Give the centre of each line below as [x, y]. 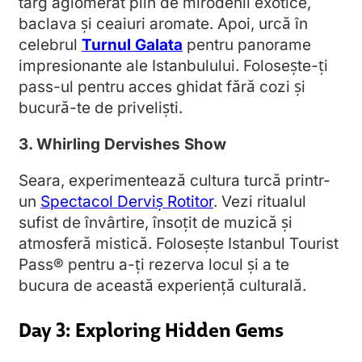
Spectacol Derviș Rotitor [127, 202]
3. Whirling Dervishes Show [122, 145]
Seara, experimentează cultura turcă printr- [175, 181]
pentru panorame [247, 45]
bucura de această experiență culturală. [162, 286]
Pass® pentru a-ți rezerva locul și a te [154, 265]
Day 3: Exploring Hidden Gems [151, 329]
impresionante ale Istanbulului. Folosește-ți [173, 66]
